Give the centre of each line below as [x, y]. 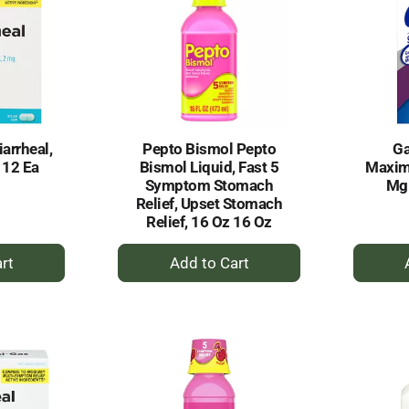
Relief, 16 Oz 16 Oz [209, 222]
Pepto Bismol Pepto [210, 149]
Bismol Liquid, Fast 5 [209, 168]
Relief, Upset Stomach [209, 204]
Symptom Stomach [209, 186]
